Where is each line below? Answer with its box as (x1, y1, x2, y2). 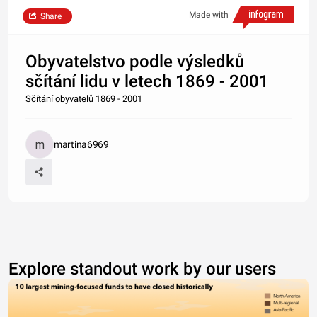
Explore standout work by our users (8, 258, 276, 279)
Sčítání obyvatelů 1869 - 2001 (25, 93, 142, 104)
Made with (189, 9, 229, 20)
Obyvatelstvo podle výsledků (25, 51, 244, 71)
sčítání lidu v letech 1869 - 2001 (25, 71, 269, 91)
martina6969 (54, 138, 109, 150)
